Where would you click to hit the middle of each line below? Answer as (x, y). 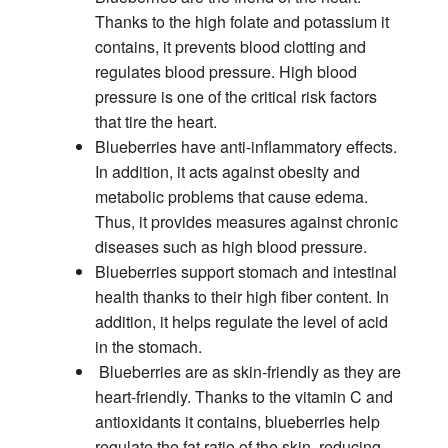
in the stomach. (148, 346)
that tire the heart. (155, 121)
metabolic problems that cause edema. (231, 196)
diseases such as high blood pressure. (232, 246)
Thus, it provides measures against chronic (246, 221)
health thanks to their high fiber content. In (241, 296)
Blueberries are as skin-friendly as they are (247, 371)
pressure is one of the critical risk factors (235, 96)
